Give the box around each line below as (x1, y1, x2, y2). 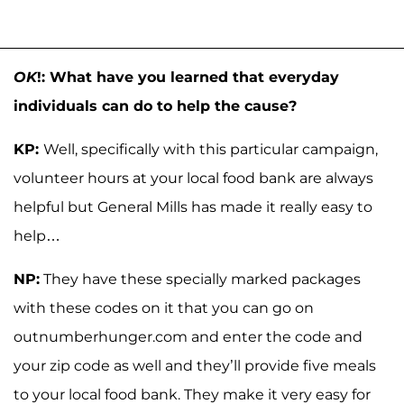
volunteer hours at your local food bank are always (14, 169, 373, 187)
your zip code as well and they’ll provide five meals (14, 356, 376, 374)
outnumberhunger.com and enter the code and (14, 327, 363, 345)
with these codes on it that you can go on (14, 298, 314, 317)
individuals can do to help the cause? (14, 96, 297, 115)
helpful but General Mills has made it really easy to (14, 197, 372, 216)
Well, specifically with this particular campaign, (43, 140, 378, 158)
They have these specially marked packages (40, 270, 361, 288)
